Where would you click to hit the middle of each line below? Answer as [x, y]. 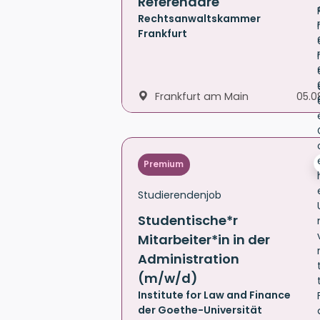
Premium [164, 164]
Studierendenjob [180, 195]
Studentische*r [188, 220]
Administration [189, 259]
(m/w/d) [168, 278]
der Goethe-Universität [200, 310]
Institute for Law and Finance [214, 295]
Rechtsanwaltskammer [199, 18]
